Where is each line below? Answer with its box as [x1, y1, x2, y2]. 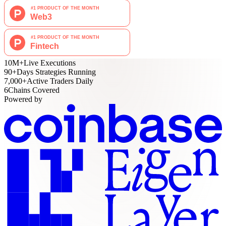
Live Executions [24, 58, 76, 67]
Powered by [4, 94, 42, 103]
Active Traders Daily [27, 76, 93, 85]
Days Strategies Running [17, 67, 96, 76]
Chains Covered [8, 85, 60, 94]
